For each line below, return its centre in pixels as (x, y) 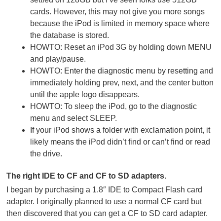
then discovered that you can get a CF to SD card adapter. (107, 214)
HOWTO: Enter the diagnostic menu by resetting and (122, 71)
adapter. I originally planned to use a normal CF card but (104, 202)
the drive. (46, 154)
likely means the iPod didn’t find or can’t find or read (120, 142)
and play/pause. (58, 59)
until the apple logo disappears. (85, 95)
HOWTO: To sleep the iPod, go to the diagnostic (114, 107)
